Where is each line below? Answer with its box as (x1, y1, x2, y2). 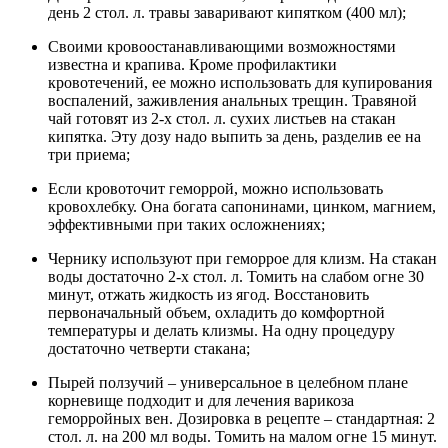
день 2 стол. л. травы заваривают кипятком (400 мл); (48, 4, 406, 22)
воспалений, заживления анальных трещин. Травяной (48, 92, 417, 110)
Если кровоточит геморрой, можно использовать (48, 180, 383, 198)
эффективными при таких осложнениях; (48, 216, 325, 234)
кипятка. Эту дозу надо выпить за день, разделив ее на (48, 128, 421, 146)
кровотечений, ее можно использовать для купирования (48, 74, 432, 92)
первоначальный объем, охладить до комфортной (48, 304, 385, 322)
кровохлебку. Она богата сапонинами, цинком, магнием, (48, 198, 436, 216)
